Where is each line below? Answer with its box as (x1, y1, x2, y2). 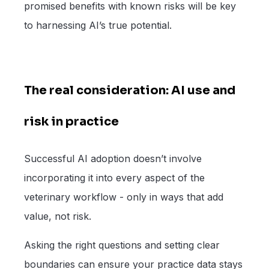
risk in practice (24, 113, 119, 129)
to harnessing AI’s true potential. (24, 19, 172, 32)
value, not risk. (24, 210, 91, 222)
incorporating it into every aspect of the (24, 171, 205, 184)
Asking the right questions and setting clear (24, 238, 220, 251)
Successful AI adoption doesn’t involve (24, 152, 202, 165)
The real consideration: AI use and (24, 82, 235, 98)
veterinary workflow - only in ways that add (24, 190, 223, 203)
